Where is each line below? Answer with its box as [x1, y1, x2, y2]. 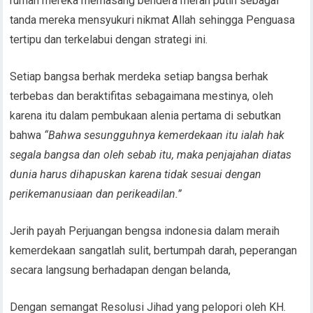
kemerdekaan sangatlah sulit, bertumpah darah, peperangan [10, 243, 298, 257]
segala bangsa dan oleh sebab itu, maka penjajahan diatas [10, 147, 292, 161]
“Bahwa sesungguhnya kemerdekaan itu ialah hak [44, 128, 285, 142]
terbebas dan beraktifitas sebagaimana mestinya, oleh [10, 89, 274, 103]
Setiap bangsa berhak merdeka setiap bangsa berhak [10, 69, 269, 83]
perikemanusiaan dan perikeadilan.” [10, 187, 182, 201]
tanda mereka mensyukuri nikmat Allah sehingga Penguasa [10, 13, 296, 27]
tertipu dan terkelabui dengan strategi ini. [10, 32, 208, 46]
